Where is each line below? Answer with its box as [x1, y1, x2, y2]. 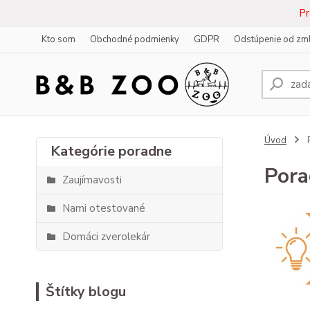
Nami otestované [62, 201, 145, 215]
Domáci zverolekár [62, 230, 150, 244]
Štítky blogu [46, 282, 126, 301]
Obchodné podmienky [90, 33, 179, 46]
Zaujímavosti [62, 173, 122, 187]
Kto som [42, 33, 75, 46]
